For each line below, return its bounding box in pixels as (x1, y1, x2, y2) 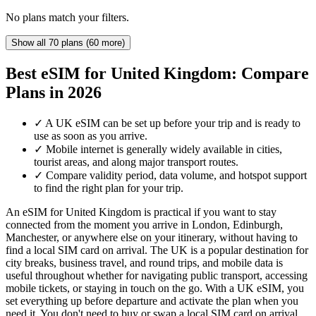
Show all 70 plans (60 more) (11, 37, 125, 48)
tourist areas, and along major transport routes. (34, 155, 238, 168)
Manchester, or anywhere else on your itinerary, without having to (6, 231, 298, 243)
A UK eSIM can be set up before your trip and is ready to (45, 116, 300, 129)
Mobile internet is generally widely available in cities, (46, 142, 282, 155)
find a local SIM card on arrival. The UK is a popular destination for (6, 243, 308, 256)
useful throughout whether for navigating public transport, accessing (6, 269, 308, 281)
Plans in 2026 (6, 83, 102, 102)
